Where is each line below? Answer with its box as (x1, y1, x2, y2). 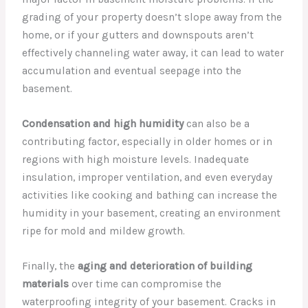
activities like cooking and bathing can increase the (22, 189, 278, 202)
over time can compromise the (69, 278, 222, 291)
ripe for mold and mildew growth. (22, 225, 186, 238)
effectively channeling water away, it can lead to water (22, 47, 285, 60)
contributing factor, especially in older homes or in (22, 135, 273, 148)
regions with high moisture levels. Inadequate (22, 153, 250, 166)
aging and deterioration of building (78, 260, 253, 273)
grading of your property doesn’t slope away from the (22, 11, 283, 24)
